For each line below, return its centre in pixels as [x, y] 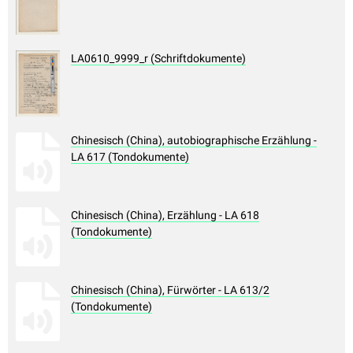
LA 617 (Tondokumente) [130, 157]
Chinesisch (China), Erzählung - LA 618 [165, 216]
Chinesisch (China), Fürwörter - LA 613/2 [170, 290]
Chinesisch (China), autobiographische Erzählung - [194, 141]
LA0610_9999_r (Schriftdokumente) [158, 59]
